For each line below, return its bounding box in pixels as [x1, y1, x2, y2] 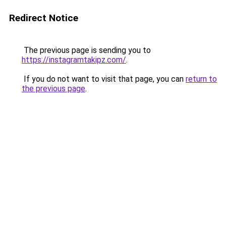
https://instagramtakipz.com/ [22, 55, 126, 65]
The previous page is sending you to [22, 45, 151, 55]
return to [186, 74, 217, 84]
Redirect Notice [9, 12, 78, 24]
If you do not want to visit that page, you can [22, 74, 186, 84]
